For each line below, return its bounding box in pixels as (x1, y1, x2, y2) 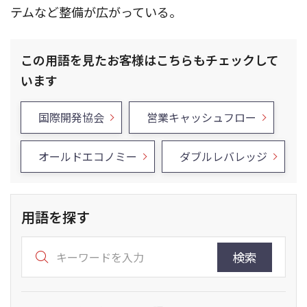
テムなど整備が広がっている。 (10, 3, 182, 21)
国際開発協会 (38, 109, 104, 125)
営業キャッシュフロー (147, 109, 256, 125)
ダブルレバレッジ (180, 148, 267, 164)
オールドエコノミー (38, 148, 137, 164)
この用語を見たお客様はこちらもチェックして (21, 51, 279, 69)
